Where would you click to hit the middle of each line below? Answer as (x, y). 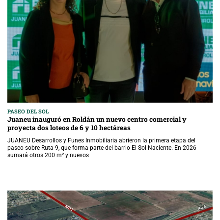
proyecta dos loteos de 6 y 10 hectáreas (69, 128)
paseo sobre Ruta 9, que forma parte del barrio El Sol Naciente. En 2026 (102, 148)
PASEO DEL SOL (28, 112)
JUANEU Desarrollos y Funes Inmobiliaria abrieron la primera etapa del (101, 141)
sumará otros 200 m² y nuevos (48, 155)
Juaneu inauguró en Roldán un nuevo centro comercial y (97, 120)
